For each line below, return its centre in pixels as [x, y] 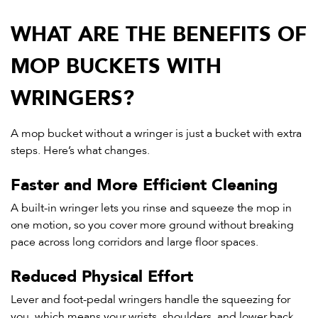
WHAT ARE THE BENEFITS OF [159, 31]
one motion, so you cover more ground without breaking [152, 225]
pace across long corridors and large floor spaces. [135, 242]
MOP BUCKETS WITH [116, 63]
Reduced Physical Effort [102, 274]
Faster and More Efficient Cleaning [144, 183]
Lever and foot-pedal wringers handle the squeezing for [150, 300]
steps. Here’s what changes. [80, 151]
